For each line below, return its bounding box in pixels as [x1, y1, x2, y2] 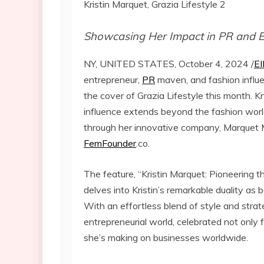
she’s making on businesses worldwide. [84, 232, 248, 244]
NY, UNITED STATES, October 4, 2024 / [84, 58, 254, 70]
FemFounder [84, 137, 136, 150]
